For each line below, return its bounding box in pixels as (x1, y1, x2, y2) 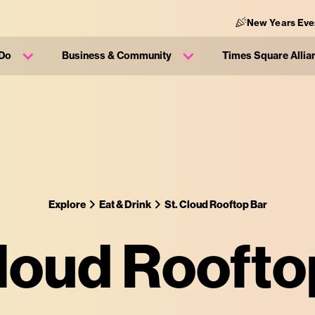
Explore (48, 198, 86, 211)
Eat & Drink (98, 198, 151, 211)
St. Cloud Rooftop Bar (164, 198, 267, 211)
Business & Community (62, 49, 172, 62)
